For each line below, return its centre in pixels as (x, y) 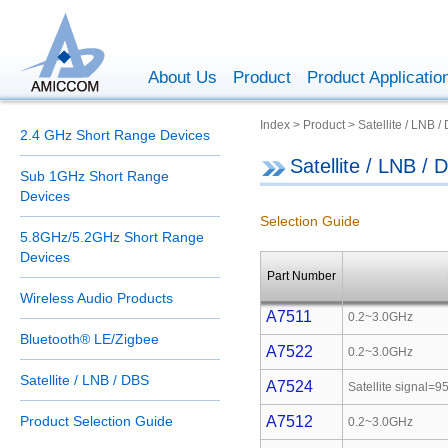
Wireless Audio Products (96, 298)
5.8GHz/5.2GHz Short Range (112, 237)
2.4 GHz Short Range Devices (115, 135)
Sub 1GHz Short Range (94, 176)
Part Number (301, 276)
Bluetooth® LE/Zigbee (89, 339)
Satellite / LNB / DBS (84, 380)
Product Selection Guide (96, 421)
